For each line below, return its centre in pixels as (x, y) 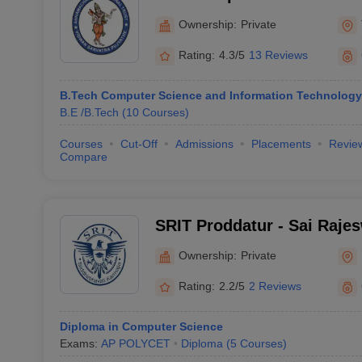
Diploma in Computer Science (141, 326)
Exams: (80, 343)
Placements (281, 144)
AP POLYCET (135, 343)
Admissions (204, 144)
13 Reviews (278, 55)
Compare (83, 157)
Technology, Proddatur (242, 246)
